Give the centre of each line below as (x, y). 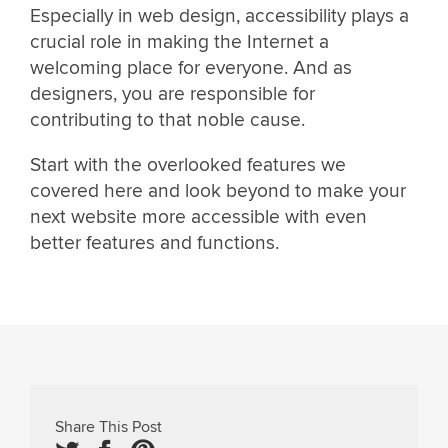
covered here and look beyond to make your (218, 191)
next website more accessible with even (198, 217)
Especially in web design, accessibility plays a (219, 15)
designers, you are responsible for (172, 93)
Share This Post (108, 427)
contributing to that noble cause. (167, 119)
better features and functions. (154, 243)
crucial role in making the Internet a (179, 41)
